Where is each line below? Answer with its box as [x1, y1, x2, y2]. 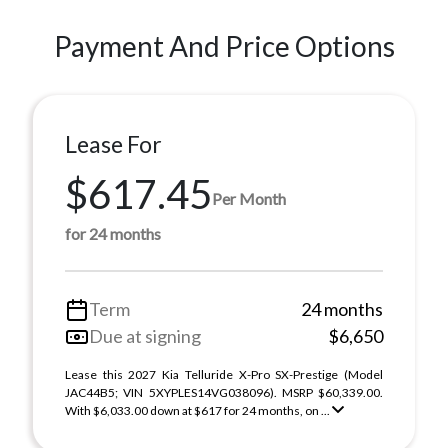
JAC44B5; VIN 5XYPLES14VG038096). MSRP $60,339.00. [65, 385, 383, 400]
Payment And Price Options [53, 29, 395, 63]
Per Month [212, 188, 286, 208]
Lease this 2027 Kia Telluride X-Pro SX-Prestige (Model [65, 367, 383, 382]
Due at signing [89, 325, 201, 347]
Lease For [65, 130, 162, 158]
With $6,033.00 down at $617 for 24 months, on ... [65, 403, 332, 418]
